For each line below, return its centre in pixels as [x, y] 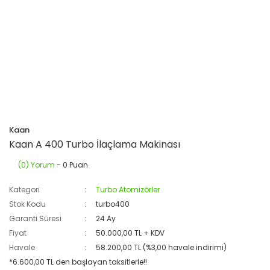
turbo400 [113, 204]
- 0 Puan [71, 165]
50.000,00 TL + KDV [130, 233]
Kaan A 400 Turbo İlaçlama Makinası [95, 144]
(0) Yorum [36, 165]
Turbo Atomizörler [128, 190]
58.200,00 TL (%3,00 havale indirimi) [162, 247]
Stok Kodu [27, 204]
